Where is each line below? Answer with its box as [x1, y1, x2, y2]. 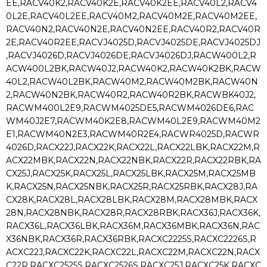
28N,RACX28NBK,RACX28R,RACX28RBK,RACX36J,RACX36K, [6, 207, 260, 219]
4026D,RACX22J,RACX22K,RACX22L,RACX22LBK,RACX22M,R [6, 142, 260, 153]
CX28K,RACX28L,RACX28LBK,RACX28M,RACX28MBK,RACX [6, 194, 257, 206]
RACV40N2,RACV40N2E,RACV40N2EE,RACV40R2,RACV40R [6, 24, 260, 35]
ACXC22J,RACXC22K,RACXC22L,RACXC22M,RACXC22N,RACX [6, 247, 260, 258]
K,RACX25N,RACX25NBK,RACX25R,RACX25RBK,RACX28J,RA [6, 181, 257, 193]
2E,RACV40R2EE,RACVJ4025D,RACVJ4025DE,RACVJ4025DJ [6, 37, 260, 48]
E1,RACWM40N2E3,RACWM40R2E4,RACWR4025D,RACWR [6, 129, 259, 140]
